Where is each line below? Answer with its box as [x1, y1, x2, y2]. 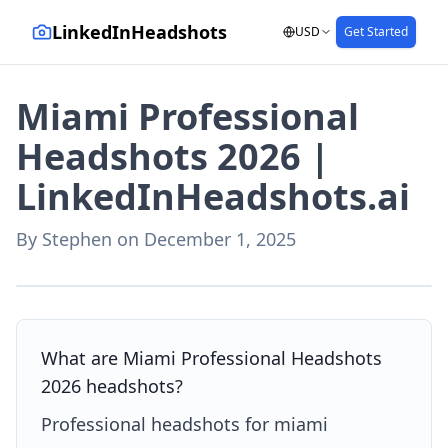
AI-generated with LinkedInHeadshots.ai [29, 261, 252, 278]
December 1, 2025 [144, 227, 296, 251]
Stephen [42, 227, 112, 251]
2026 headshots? [41, 374, 183, 398]
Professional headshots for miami [41, 412, 328, 436]
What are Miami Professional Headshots [41, 346, 382, 370]
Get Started [344, 23, 408, 40]
